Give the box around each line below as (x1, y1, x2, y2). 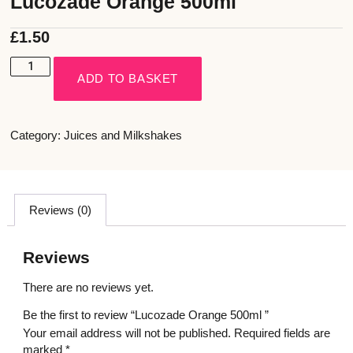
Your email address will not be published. (22, 326, 231, 340)
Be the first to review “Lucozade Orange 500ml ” (22, 308, 269, 322)
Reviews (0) (28, 203, 91, 217)
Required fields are (233, 326, 330, 340)
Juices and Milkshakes (64, 128, 183, 143)
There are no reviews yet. (22, 280, 154, 294)
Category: (10, 128, 61, 143)
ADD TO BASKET (77, 72, 179, 86)
